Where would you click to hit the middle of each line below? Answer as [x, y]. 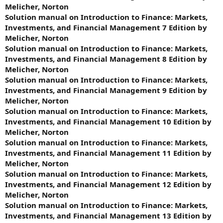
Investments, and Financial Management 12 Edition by [108, 184]
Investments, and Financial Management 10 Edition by [108, 121]
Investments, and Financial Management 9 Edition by [106, 90]
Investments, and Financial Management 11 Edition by [108, 153]
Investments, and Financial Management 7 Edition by [106, 27]
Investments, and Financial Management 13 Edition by [108, 215]
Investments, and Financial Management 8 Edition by [106, 58]
